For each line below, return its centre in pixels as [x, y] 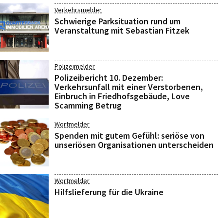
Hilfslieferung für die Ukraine [109, 192]
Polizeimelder [75, 66]
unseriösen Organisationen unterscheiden [134, 145]
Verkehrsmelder [78, 10]
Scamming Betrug [88, 105]
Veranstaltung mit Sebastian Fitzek [122, 30]
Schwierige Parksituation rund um [118, 21]
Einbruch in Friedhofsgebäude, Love [122, 96]
